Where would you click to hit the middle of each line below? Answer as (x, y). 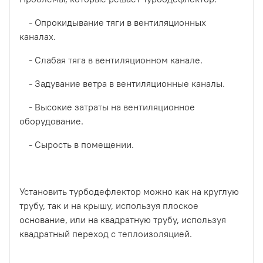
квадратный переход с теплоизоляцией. (107, 234)
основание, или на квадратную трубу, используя (123, 220)
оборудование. (51, 121)
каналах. (38, 37)
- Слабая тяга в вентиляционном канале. (112, 60)
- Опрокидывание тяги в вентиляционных (113, 23)
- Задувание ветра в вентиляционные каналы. (122, 84)
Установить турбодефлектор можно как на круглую (129, 192)
